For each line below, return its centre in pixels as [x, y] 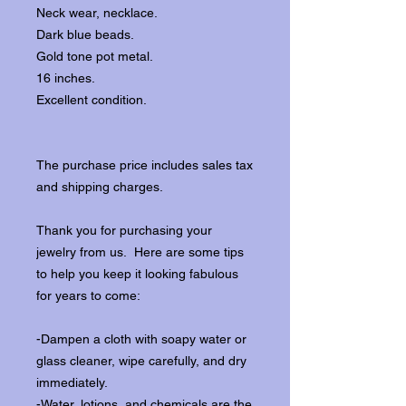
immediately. [72, 382]
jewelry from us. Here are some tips [140, 252]
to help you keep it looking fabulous [137, 274]
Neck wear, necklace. [97, 13]
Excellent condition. [92, 100]
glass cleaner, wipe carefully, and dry [141, 361]
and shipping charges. [100, 187]
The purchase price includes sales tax [145, 165]
